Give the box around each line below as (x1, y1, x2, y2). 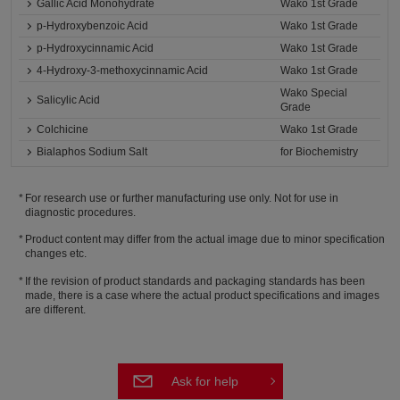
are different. (24, 303, 86, 316)
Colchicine (37, 123, 89, 136)
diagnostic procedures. (24, 206, 136, 219)
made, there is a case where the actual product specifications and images (24, 288, 379, 302)
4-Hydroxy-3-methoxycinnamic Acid (37, 64, 209, 77)
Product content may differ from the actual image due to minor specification (25, 233, 386, 246)
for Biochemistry (280, 146, 359, 158)
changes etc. (24, 247, 87, 261)
